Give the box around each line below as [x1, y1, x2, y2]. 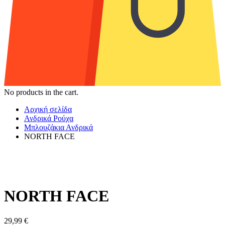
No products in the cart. [4, 87, 78, 96]
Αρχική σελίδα [24, 104, 72, 114]
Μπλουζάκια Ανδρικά [24, 123, 93, 132]
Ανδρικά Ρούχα [24, 114, 73, 123]
